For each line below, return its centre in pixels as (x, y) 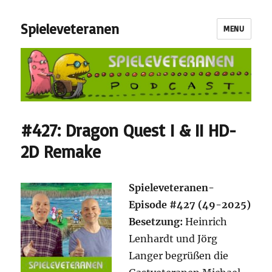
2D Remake (61, 152)
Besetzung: (157, 222)
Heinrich (206, 222)
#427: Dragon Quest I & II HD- (129, 131)
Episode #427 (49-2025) (190, 205)
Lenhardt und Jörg (173, 239)
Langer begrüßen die (179, 256)
